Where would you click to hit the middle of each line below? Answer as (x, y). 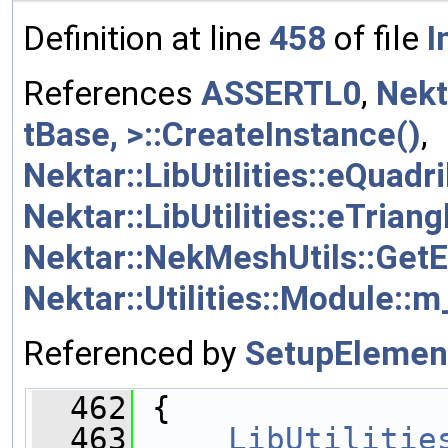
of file (376, 38)
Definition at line (146, 38)
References (112, 93)
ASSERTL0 (281, 93)
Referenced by (134, 353)
